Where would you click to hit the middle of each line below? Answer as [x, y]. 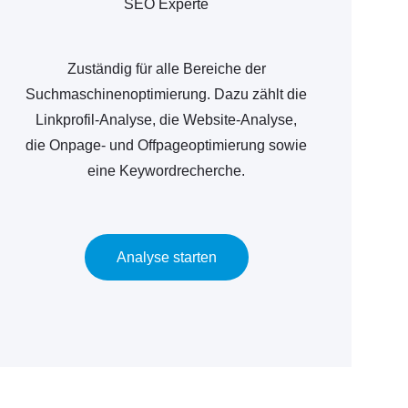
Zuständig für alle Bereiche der [166, 69]
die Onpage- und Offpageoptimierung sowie [167, 145]
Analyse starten [166, 257]
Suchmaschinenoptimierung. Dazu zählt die [167, 94]
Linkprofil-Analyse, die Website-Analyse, [167, 120]
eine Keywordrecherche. [167, 171]
